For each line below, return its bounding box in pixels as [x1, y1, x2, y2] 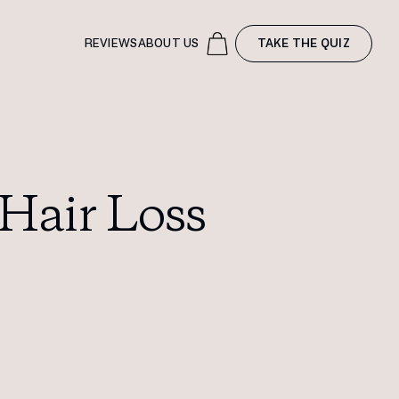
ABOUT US [137, 37, 199, 51]
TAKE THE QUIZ [256, 37, 350, 51]
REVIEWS [84, 37, 138, 51]
